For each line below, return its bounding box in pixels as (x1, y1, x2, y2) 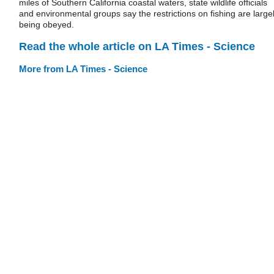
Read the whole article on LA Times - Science (19, 40, 255, 53)
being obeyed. (19, 20, 74, 29)
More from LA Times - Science (19, 63, 147, 74)
